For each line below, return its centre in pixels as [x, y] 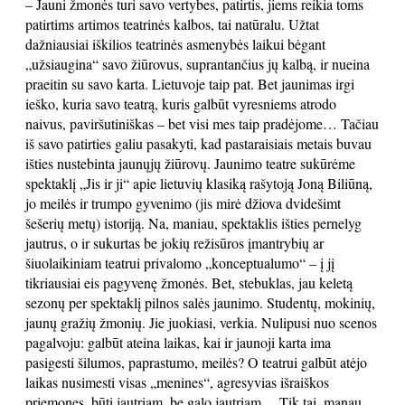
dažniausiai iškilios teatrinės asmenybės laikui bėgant [175, 44]
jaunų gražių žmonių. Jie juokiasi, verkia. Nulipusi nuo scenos [201, 322]
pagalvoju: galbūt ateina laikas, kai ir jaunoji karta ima [178, 342]
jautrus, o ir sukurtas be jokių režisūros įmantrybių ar [174, 243]
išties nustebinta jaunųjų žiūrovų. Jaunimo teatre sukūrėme [190, 163]
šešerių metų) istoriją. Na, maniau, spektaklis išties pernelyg [193, 223]
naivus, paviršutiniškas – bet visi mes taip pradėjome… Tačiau [202, 123]
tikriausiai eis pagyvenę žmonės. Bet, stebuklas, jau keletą [189, 283]
